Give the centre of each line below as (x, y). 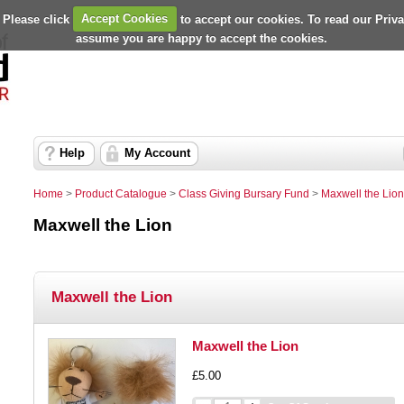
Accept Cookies (125, 18)
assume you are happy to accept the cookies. (202, 38)
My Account (157, 153)
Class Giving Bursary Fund (244, 194)
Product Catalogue (121, 194)
